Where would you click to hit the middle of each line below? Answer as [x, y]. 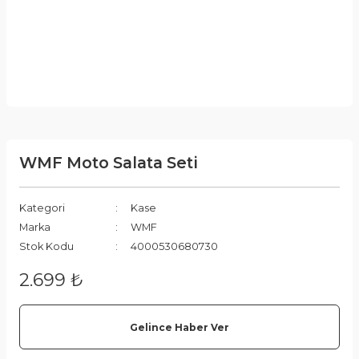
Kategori [42, 208]
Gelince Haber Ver [179, 327]
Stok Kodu [46, 246]
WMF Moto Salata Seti [109, 163]
